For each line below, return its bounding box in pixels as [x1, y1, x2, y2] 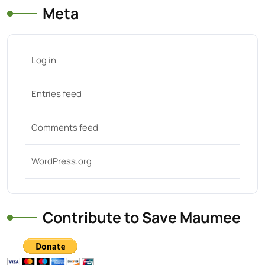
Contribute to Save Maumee [43, 207, 241, 228]
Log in [31, 54, 56, 66]
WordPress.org [31, 155, 92, 167]
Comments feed [31, 121, 98, 134]
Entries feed [31, 88, 82, 100]
